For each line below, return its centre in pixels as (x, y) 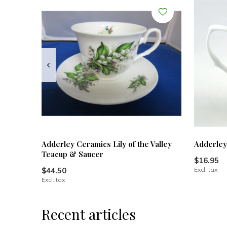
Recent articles (89, 214)
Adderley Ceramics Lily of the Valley (107, 144)
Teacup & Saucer (72, 154)
